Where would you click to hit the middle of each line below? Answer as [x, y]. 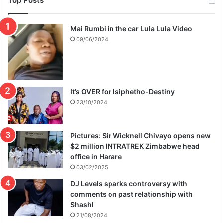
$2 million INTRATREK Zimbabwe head [135, 146]
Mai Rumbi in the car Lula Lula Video [131, 28]
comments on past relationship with [131, 194]
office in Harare [96, 157]
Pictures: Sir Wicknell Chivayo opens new [140, 136]
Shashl [82, 205]
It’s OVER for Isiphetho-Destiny [122, 92]
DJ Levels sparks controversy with [129, 184]
